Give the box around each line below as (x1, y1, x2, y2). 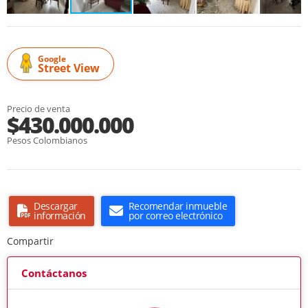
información (34, 209, 86, 223)
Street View (38, 60, 100, 76)
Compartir (7, 234, 54, 248)
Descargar (34, 199, 78, 213)
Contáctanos (21, 266, 87, 280)
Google (38, 53, 66, 65)
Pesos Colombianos (7, 134, 87, 147)
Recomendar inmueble (128, 199, 227, 213)
